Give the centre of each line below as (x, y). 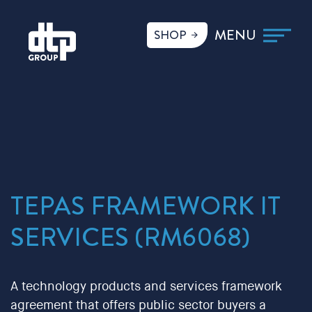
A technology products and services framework (146, 287)
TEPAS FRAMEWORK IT (146, 206)
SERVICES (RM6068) (130, 237)
